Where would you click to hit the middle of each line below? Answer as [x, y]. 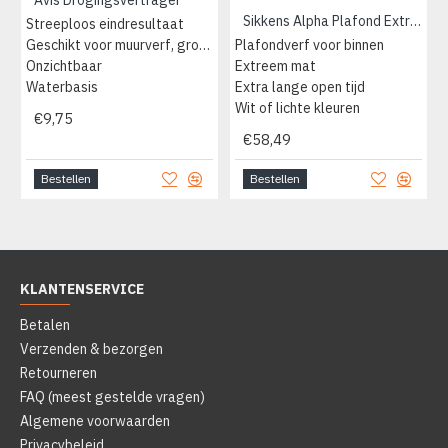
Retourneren [58, 373]
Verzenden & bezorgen [91, 349]
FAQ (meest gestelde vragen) [112, 397]
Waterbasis [62, 87]
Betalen [45, 325]
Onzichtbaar [64, 66]
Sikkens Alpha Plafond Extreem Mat [415, 21]
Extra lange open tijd [299, 87]
